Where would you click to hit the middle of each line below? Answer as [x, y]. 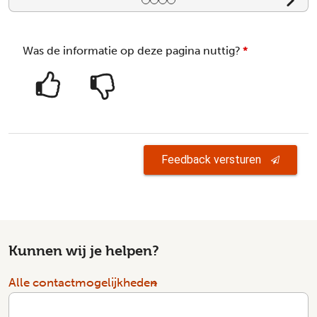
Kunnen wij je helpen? [84, 251]
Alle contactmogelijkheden [83, 282]
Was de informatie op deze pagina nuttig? [132, 51]
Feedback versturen [211, 160]
